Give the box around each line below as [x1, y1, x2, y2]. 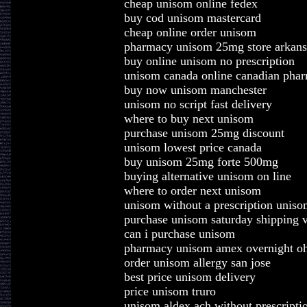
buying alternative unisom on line [123, 169, 291, 183]
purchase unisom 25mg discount [123, 126, 284, 140]
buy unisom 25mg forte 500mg [123, 155, 278, 169]
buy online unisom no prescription [123, 54, 295, 68]
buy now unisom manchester [123, 83, 267, 97]
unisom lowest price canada [123, 140, 262, 154]
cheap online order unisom [123, 25, 256, 39]
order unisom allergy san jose [123, 256, 271, 269]
